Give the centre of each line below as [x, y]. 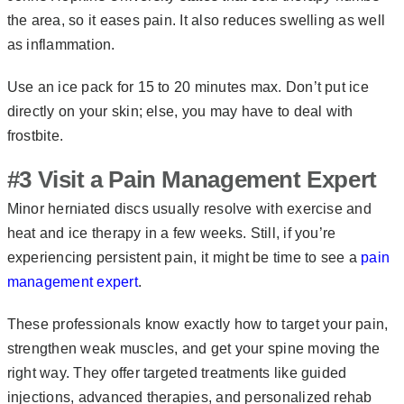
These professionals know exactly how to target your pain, [197, 324]
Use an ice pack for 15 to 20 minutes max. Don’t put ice [188, 87]
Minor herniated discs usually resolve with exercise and [189, 208]
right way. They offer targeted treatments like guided [177, 372]
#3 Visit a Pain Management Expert [192, 179]
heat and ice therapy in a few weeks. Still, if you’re [171, 233]
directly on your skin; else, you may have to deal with [180, 111]
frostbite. [37, 136]
